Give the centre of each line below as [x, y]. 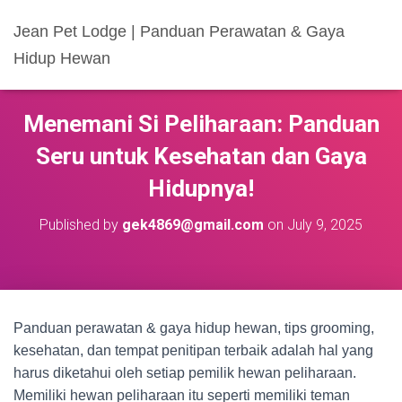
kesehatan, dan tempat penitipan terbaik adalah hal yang [193, 350]
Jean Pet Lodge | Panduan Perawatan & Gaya [179, 31]
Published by [81, 225]
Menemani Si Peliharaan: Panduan [201, 124]
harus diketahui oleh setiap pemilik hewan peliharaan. [185, 373]
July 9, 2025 [325, 225]
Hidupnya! [201, 188]
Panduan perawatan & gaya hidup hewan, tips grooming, [194, 328]
